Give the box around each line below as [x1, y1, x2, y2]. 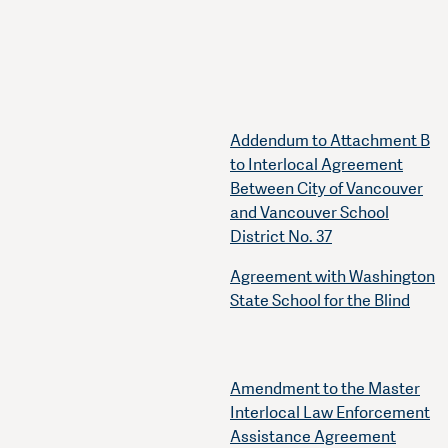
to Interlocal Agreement [230, 154, 403, 176]
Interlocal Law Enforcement [230, 402, 430, 424]
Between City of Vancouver [230, 178, 423, 200]
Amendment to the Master [230, 378, 420, 400]
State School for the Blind [230, 290, 410, 312]
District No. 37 [230, 226, 332, 248]
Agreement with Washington [230, 266, 435, 288]
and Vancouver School [230, 202, 389, 224]
